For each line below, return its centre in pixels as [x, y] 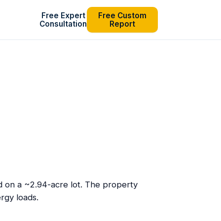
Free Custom [122, 16]
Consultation [63, 24]
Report [122, 24]
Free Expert [63, 16]
